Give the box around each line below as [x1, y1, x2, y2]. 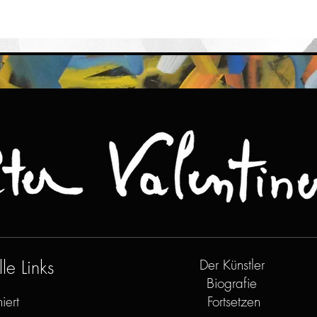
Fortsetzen [207, 292, 260, 311]
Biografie [206, 274, 257, 292]
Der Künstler [199, 255, 265, 274]
